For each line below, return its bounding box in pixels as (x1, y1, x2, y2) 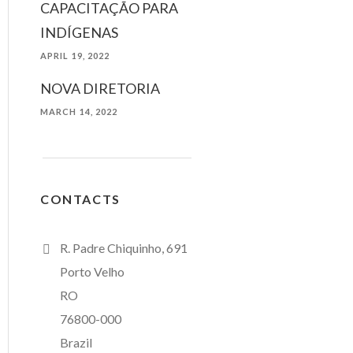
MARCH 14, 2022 (40, 106, 118, 117)
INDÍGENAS (40, 24, 118, 41)
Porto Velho (60, 264, 124, 279)
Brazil (60, 335, 92, 350)
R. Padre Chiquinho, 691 (60, 240, 188, 255)
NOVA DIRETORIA (40, 80, 160, 97)
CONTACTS (40, 191, 121, 206)
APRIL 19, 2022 (40, 50, 110, 61)
